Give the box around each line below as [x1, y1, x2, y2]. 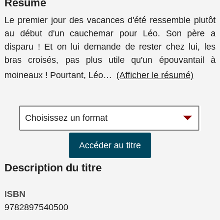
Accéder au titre [79, 140, 141, 150]
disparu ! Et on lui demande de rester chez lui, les [4, 42, 216, 52]
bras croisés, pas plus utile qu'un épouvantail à [4, 55, 216, 65]
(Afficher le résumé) [116, 70, 193, 80]
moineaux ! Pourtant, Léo [4, 70, 103, 80]
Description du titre [4, 162, 102, 174]
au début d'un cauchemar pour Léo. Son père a [4, 28, 216, 39]
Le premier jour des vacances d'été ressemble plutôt [4, 15, 216, 26]
